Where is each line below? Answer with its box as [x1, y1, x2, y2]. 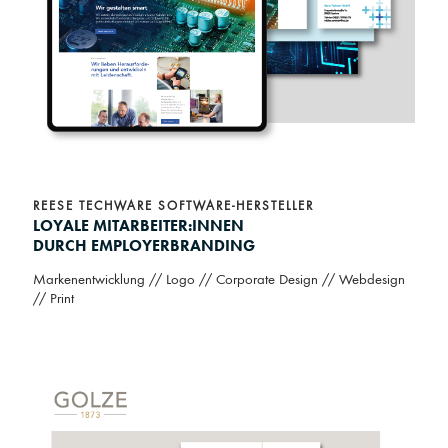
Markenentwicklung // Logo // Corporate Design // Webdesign [33, 272, 405, 288]
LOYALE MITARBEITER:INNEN [33, 214, 244, 236]
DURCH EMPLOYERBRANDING [33, 234, 255, 256]
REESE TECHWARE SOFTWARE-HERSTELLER [33, 199, 314, 213]
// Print [33, 291, 78, 307]
